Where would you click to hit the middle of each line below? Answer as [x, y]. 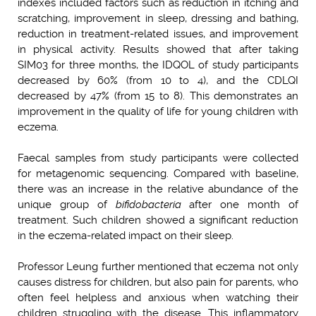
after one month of [244, 205]
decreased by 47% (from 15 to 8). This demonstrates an [158, 96]
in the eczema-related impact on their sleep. [127, 236]
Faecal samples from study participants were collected [158, 158]
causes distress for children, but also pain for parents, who [158, 282]
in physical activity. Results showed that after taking [158, 50]
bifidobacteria [152, 205]
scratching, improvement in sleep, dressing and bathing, [158, 19]
